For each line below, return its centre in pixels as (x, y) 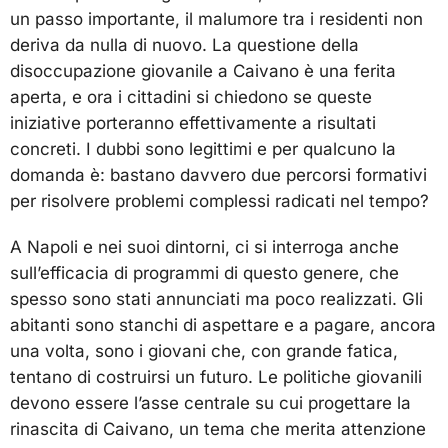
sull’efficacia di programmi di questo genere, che (204, 272)
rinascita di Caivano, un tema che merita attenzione (218, 428)
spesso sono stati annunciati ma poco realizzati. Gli (216, 298)
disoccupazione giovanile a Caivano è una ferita (203, 71)
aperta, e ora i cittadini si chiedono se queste (191, 97)
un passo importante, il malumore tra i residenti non (216, 19)
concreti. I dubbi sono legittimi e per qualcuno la (203, 149)
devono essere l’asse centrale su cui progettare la (210, 402)
